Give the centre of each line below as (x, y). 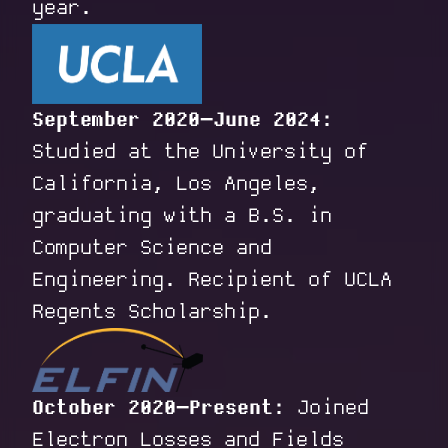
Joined (327, 408)
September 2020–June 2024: (182, 120)
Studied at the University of (200, 152)
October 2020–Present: (158, 408)
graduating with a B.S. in (182, 216)
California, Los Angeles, (176, 184)
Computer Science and (152, 248)
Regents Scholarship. (152, 312)
